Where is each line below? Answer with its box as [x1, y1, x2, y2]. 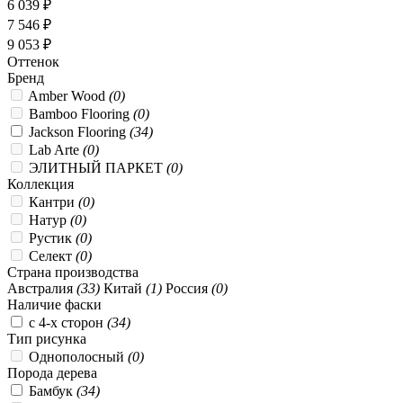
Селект [29, 247, 76, 264]
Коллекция [7, 175, 74, 192]
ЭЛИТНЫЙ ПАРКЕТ [29, 159, 166, 175]
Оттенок [7, 53, 59, 69]
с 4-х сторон [29, 314, 107, 330]
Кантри [29, 193, 78, 210]
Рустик [29, 229, 76, 246]
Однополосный [29, 348, 128, 364]
